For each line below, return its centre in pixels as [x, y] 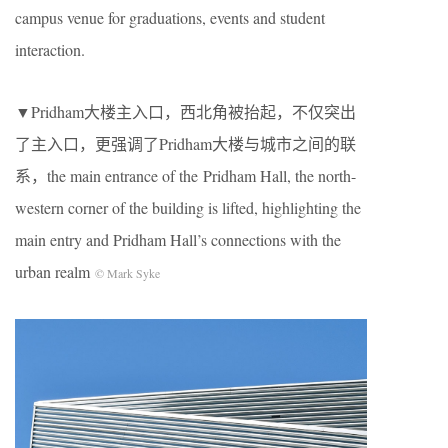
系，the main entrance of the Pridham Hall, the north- [185, 175]
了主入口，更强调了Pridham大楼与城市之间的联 [185, 143]
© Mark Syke [127, 272]
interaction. [50, 49]
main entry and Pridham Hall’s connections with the [178, 239]
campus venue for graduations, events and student [170, 17]
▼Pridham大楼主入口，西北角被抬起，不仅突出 [185, 111]
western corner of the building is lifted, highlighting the [188, 207]
